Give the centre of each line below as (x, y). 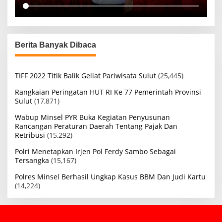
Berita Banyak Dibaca (55, 45)
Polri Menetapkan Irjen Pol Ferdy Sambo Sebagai (95, 152)
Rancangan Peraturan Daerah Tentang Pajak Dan (96, 126)
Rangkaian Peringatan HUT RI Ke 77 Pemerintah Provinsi (108, 92)
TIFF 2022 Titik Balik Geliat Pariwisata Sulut (85, 76)
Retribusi (30, 135)
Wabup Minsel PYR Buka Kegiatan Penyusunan (92, 117)
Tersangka (32, 161)
